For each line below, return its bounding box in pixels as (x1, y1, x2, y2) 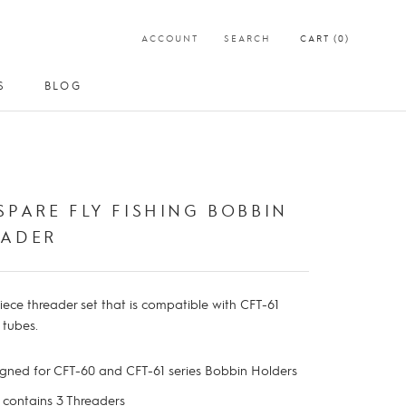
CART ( (300, 32, 338, 43)
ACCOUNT (141, 32, 198, 43)
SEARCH (224, 32, 271, 43)
